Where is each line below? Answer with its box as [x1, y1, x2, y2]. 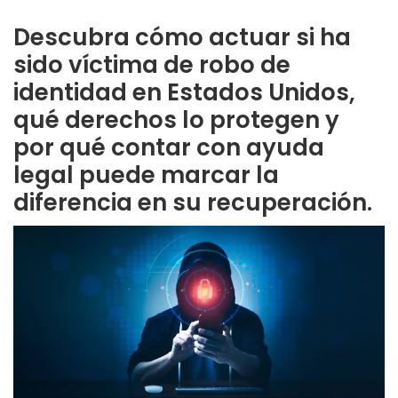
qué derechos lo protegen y [13, 103, 339, 136]
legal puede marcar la [13, 158, 279, 191]
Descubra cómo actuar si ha [13, 20, 351, 53]
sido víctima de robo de [13, 48, 291, 81]
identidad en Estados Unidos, [13, 76, 355, 108]
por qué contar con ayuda [13, 131, 324, 163]
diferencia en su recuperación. [13, 186, 372, 219]
